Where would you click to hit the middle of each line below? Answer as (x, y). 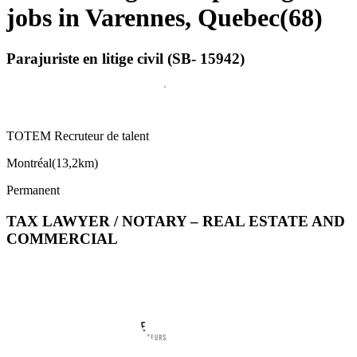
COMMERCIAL (62, 239)
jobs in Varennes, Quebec (143, 18)
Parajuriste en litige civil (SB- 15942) (126, 58)
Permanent (33, 190)
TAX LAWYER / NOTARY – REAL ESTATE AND (176, 222)
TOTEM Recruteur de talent (78, 136)
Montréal (29, 163)
